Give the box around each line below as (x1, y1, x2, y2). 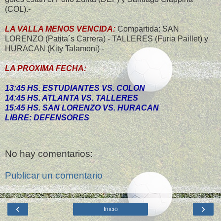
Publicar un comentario (5, 170, 103, 181)
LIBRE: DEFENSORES (5, 113, 89, 122)
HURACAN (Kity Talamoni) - (5, 44, 104, 53)
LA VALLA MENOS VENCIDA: (5, 25, 115, 34)
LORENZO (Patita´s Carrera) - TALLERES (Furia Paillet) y (5, 35, 208, 43)
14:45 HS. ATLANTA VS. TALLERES (5, 94, 138, 103)
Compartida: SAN (115, 25, 179, 34)
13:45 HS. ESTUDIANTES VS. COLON (5, 84, 145, 93)
